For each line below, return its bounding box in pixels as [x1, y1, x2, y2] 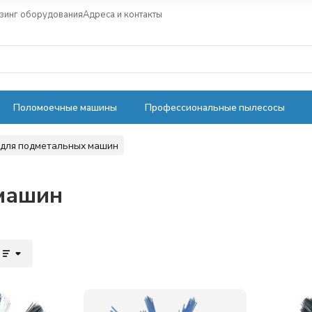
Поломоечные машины [13, 101, 117, 113]
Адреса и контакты [83, 8, 162, 19]
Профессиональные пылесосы [145, 101, 285, 113]
